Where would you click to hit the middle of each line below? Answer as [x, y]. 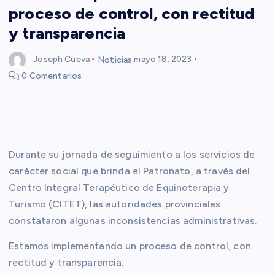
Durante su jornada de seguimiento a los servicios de [132, 155]
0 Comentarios [51, 76]
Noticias [115, 60]
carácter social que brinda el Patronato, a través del [130, 171]
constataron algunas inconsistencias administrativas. [133, 221]
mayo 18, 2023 [163, 60]
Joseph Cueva [61, 60]
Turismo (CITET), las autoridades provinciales [115, 204]
